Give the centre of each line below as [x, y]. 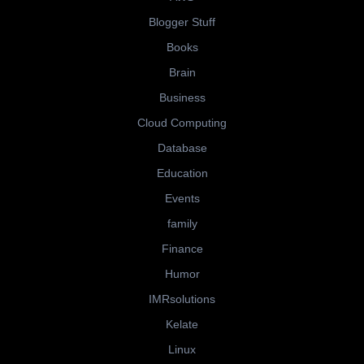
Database [182, 148]
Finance [182, 249]
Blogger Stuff [182, 22]
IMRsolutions [182, 299]
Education [182, 173]
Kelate [182, 325]
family [182, 224]
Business [182, 98]
